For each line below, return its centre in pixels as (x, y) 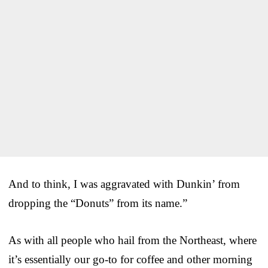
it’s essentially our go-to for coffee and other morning (130, 260)
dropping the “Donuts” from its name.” (98, 203)
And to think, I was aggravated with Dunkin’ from (124, 184)
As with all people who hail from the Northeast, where (133, 240)
